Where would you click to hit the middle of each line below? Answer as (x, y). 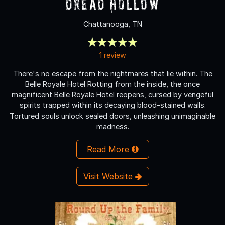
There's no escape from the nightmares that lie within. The (113, 73)
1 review (113, 55)
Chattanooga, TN (113, 24)
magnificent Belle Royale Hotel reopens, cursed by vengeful (113, 94)
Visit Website (109, 176)
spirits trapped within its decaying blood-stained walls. (113, 105)
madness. (113, 126)
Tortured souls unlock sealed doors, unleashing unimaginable (113, 116)
